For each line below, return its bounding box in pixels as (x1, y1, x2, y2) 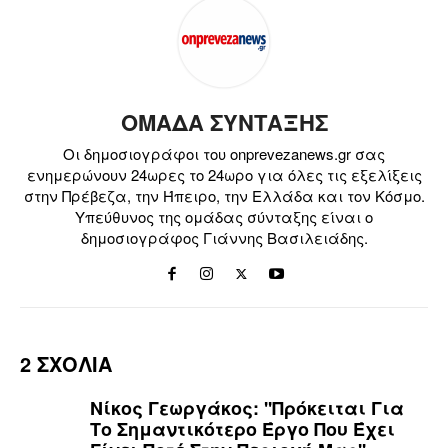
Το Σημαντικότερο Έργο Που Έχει (90, 415, 395, 442)
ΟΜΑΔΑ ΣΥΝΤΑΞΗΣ (120, 105, 328, 138)
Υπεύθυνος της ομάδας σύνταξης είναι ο (75, 205, 373, 227)
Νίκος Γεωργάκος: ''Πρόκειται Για (90, 394, 404, 421)
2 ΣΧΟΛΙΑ (20, 348, 112, 378)
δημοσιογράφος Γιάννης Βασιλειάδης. (80, 226, 368, 248)
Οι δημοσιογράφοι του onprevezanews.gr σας (63, 142, 385, 164)
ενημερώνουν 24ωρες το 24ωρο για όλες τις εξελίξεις (26, 163, 422, 185)
